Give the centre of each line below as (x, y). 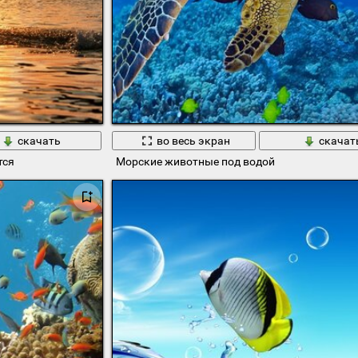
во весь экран (193, 140)
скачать (39, 140)
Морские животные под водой (195, 162)
